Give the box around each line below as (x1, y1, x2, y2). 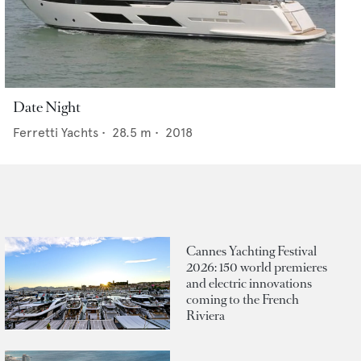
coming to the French (186, 290, 299, 308)
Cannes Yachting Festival (186, 242, 317, 259)
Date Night (13, 98, 81, 118)
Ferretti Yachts (13, 125, 98, 141)
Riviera (186, 306, 225, 324)
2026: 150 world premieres (186, 258, 327, 276)
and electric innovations (186, 274, 312, 292)
